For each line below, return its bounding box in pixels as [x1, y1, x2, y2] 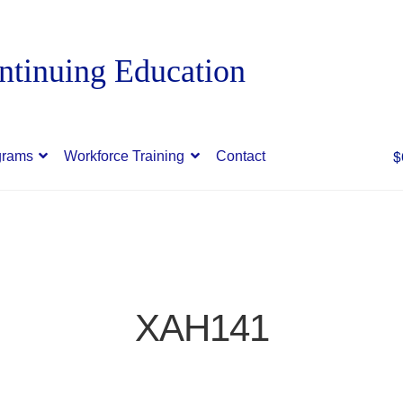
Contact [216, 148, 266, 164]
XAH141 [134, 306, 269, 349]
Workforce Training [64, 148, 185, 164]
